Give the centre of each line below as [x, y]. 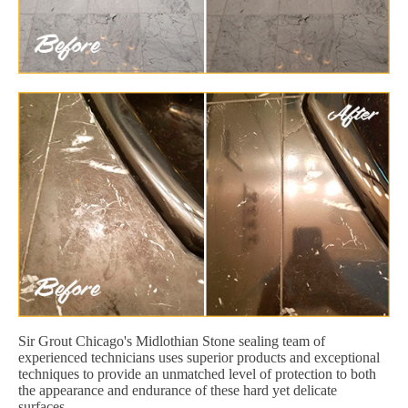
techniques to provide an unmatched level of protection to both [197, 373]
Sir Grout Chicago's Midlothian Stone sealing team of [172, 341]
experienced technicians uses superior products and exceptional [199, 357]
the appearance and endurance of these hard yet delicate [178, 390]
